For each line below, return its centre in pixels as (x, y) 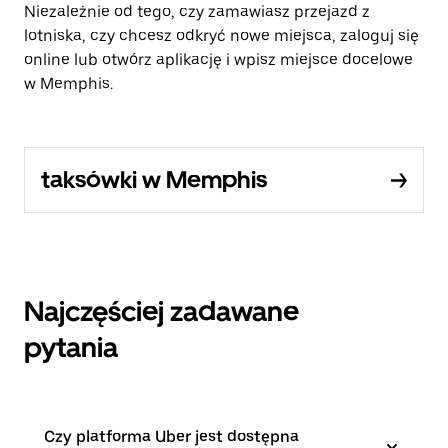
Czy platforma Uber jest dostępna (171, 436)
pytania (71, 347)
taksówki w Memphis (154, 179)
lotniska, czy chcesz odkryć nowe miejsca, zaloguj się (221, 35)
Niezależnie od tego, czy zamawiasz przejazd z (197, 11)
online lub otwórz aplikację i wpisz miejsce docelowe (218, 59)
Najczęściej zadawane (161, 311)
